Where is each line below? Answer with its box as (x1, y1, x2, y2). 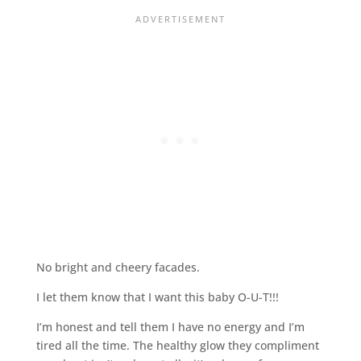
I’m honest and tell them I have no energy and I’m (35, 318, 305, 334)
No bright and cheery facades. (35, 259, 200, 275)
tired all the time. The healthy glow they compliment (35, 337, 319, 353)
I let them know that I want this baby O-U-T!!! (35, 288, 279, 305)
